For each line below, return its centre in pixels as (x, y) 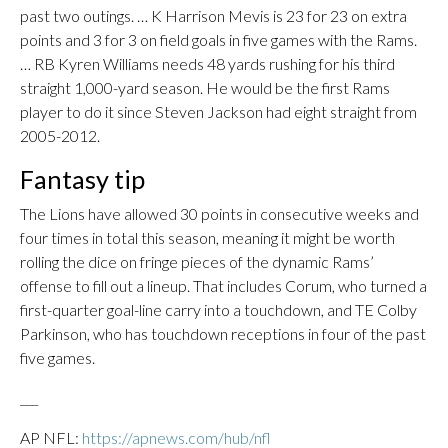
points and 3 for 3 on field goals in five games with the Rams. (218, 39)
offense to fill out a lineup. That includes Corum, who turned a (223, 285)
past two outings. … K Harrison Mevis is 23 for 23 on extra (213, 15)
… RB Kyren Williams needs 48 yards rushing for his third (207, 63)
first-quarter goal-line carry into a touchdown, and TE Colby (218, 309)
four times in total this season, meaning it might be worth (207, 237)
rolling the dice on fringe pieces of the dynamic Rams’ (197, 261)
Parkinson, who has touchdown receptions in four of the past (223, 333)
